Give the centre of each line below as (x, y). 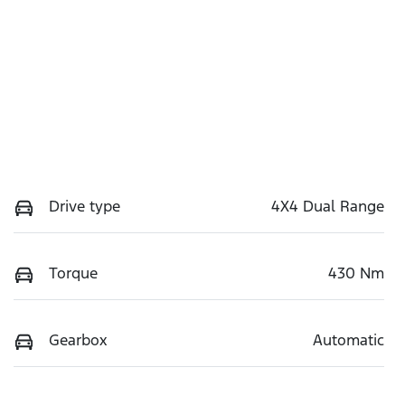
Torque (73, 273)
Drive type (85, 207)
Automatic (348, 340)
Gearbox (78, 340)
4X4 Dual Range (328, 207)
